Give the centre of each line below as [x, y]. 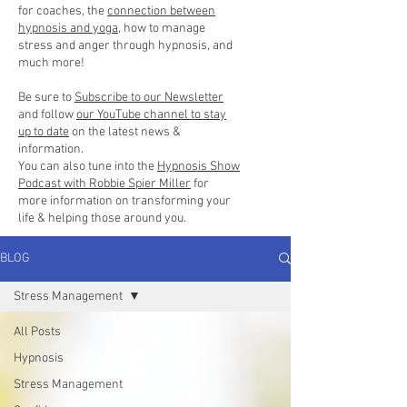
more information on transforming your [124, 201]
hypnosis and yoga [68, 28]
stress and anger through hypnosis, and [125, 45]
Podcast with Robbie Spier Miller [104, 184]
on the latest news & [125, 132]
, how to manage [162, 28]
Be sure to [46, 97]
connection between [161, 11]
